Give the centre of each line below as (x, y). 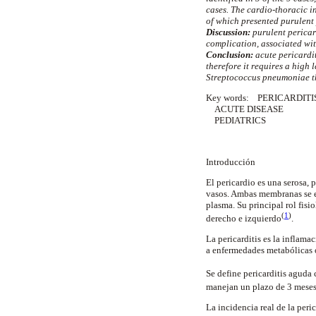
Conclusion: (230, 55)
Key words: (227, 98)
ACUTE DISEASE (245, 109)
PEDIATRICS (237, 121)
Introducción (232, 162)
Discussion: (228, 32)
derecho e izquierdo (244, 219)
